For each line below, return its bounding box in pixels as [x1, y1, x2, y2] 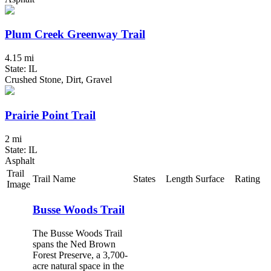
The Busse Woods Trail [33, 227, 122, 238]
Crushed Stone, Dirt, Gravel [5, 74, 112, 85]
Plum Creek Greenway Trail [5, 28, 145, 41]
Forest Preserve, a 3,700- [33, 249, 128, 260]
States [133, 173, 155, 184]
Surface [195, 173, 224, 184]
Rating [235, 173, 260, 184]
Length [166, 173, 193, 184]
